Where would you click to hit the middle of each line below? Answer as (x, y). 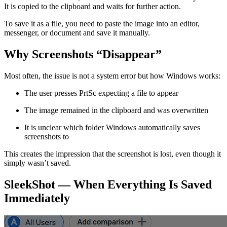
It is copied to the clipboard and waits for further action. (92, 6)
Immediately (37, 198)
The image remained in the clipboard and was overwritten (116, 110)
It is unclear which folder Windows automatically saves (112, 127)
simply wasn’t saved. (37, 163)
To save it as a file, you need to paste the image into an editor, (102, 23)
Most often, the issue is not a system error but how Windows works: (112, 75)
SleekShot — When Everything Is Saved (108, 184)
